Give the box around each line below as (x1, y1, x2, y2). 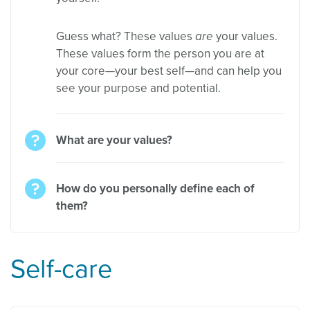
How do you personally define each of (56, 181, 255, 196)
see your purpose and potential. (56, 81, 221, 95)
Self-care (10, 253, 112, 285)
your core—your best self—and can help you (56, 64, 282, 78)
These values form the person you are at (56, 46, 264, 61)
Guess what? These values (56, 29, 195, 44)
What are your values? (56, 133, 172, 147)
